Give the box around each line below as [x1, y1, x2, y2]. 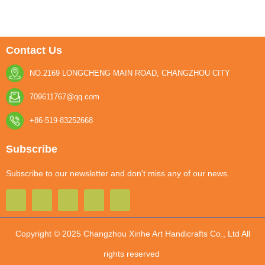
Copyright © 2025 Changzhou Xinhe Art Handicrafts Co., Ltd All [15, 228, 250, 238]
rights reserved [103, 248, 162, 258]
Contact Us [6, 44, 62, 56]
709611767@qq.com [29, 92, 99, 101]
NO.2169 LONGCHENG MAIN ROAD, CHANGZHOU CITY [29, 68, 230, 77]
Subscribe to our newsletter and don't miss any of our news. [6, 168, 230, 178]
